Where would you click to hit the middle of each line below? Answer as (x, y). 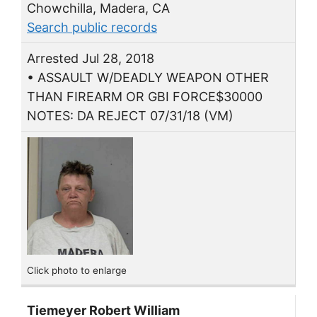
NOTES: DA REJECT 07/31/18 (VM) (130, 115)
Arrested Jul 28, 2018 (91, 58)
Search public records (92, 27)
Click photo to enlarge (77, 271)
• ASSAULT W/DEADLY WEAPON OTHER (148, 77)
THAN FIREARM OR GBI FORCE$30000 (145, 96)
